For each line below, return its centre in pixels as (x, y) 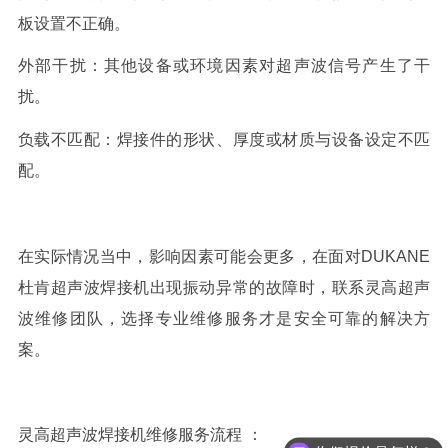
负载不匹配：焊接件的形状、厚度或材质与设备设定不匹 (224, 140)
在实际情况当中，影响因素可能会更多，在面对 (189, 256)
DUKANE (396, 256)
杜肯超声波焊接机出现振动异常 (133, 287)
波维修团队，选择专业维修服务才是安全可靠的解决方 (224, 318)
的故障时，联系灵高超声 (340, 287)
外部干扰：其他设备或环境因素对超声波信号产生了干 (224, 66)
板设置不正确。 (73, 23)
